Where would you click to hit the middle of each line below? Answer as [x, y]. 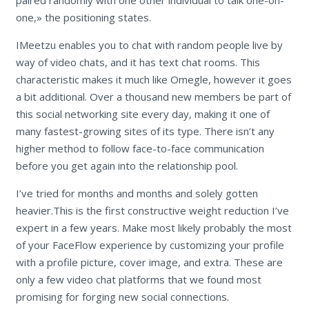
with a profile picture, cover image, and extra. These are [149, 262]
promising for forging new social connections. [122, 297]
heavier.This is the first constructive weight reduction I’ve [152, 211]
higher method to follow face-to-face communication [140, 149]
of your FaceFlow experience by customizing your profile [150, 245]
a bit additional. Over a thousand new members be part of [153, 97]
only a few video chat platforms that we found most [138, 280]
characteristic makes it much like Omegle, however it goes [153, 80]
